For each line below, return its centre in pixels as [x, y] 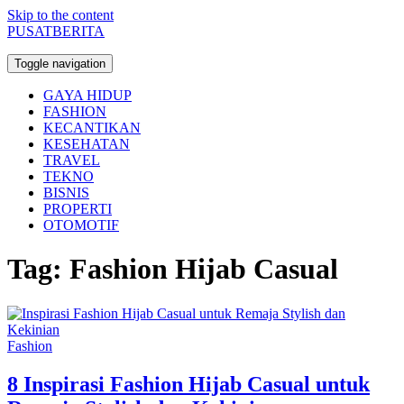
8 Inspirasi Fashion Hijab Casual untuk [188, 384]
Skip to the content [60, 15]
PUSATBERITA [56, 31]
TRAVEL [72, 160]
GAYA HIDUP [87, 95]
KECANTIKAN [92, 128]
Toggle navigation [60, 64]
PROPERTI [78, 209]
